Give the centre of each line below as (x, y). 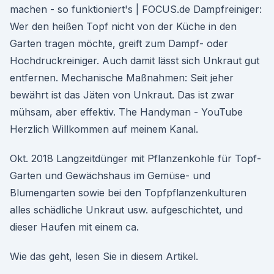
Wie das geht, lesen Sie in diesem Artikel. (104, 256)
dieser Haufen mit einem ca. (74, 227)
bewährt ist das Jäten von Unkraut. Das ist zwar (122, 95)
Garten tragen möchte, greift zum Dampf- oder (119, 43)
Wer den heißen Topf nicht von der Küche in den (123, 26)
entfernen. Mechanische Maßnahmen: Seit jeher (122, 78)
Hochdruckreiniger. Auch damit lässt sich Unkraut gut (135, 61)
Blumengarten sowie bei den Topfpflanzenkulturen (128, 193)
